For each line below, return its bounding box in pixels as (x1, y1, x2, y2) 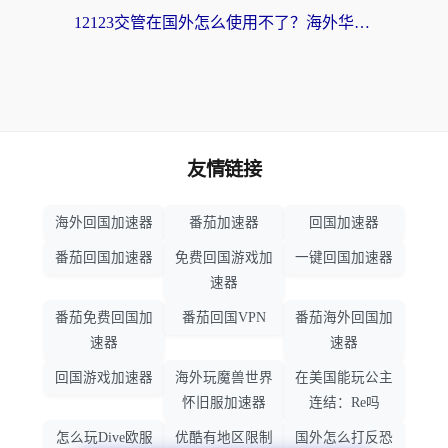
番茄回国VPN (182, 310, 266, 326)
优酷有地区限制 (175, 430, 273, 446)
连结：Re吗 (308, 395, 380, 411)
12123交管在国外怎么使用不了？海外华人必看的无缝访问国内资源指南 (354, 14, 370, 32)
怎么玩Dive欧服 (55, 430, 153, 446)
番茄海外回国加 (295, 310, 393, 326)
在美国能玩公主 (295, 370, 393, 386)
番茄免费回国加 (55, 310, 153, 326)
